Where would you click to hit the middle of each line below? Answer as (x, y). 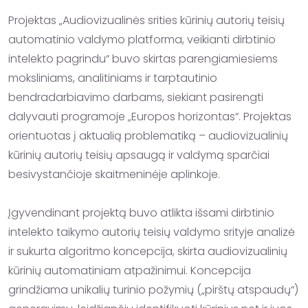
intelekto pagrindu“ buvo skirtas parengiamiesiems (143, 59)
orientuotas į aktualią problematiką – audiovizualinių (148, 136)
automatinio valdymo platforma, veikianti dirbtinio (142, 40)
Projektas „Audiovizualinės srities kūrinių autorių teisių (146, 20)
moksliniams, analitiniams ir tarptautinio (113, 78)
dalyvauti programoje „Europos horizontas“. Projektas (150, 117)
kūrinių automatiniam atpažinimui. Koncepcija (130, 271)
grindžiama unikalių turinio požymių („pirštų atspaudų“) (153, 290)
